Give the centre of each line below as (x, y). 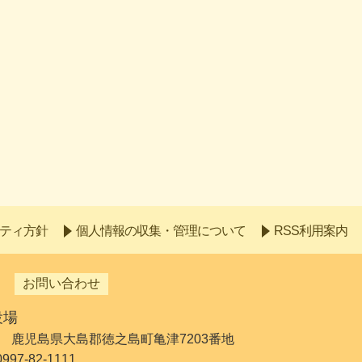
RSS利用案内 (311, 231)
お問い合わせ (61, 284)
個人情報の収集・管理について (161, 231)
